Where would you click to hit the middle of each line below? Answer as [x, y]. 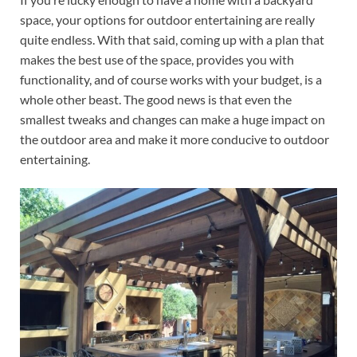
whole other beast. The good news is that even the [156, 99]
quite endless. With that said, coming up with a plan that [172, 39]
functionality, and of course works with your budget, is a [171, 79]
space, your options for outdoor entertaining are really [167, 20]
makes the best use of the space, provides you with [157, 59]
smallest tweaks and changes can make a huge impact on [173, 119]
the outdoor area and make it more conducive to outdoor [175, 139]
